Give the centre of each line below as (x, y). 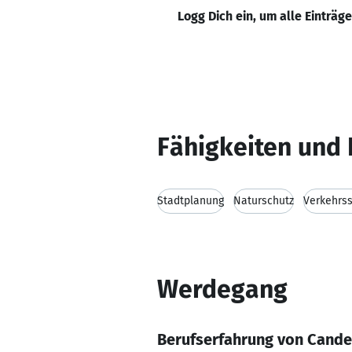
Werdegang (222, 289)
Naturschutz (264, 201)
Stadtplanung (191, 201)
